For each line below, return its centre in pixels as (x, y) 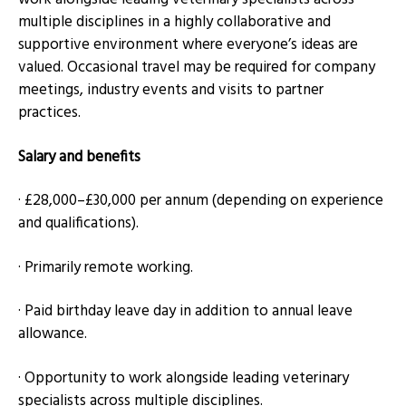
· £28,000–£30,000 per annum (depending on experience (201, 201)
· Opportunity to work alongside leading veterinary (184, 378)
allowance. (53, 334)
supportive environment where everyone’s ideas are (188, 45)
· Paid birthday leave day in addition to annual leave (185, 312)
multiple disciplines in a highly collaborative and (174, 23)
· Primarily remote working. (106, 267)
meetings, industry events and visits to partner (171, 91)
